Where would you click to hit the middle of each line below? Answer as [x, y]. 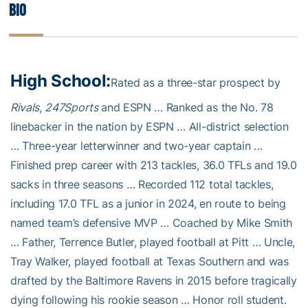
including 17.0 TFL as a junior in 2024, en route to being [148, 203]
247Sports [71, 107]
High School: [61, 80]
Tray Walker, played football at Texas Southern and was [150, 261]
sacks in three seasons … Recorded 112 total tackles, [142, 184]
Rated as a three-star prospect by [196, 82]
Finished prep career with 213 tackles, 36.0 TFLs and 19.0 [154, 165]
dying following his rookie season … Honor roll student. [148, 299]
